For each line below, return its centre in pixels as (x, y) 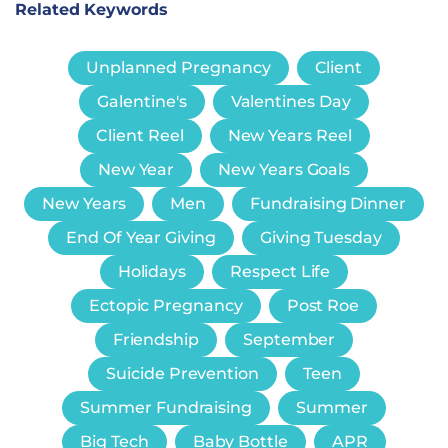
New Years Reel (289, 135)
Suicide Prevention (182, 373)
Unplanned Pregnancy (178, 67)
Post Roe (323, 305)
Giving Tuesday (320, 237)
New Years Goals (284, 169)
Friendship (155, 339)
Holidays (152, 271)
